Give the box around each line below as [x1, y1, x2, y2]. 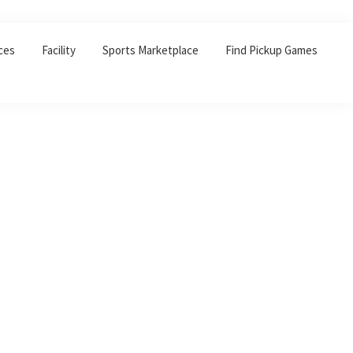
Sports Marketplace [102, 43, 199, 58]
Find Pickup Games [225, 43, 318, 58]
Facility [42, 43, 76, 58]
